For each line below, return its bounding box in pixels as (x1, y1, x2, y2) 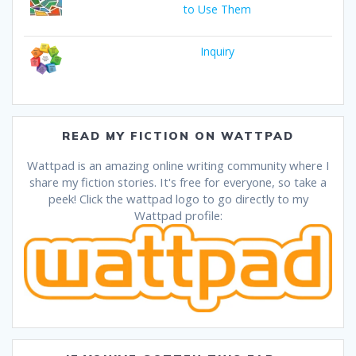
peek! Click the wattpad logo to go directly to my (48, 191, 308, 207)
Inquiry (199, 44, 234, 60)
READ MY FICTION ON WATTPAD (62, 129, 294, 144)
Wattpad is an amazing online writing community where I (26, 157, 330, 174)
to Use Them (183, 2, 251, 17)
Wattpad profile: (133, 207, 222, 224)
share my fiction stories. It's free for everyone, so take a (29, 174, 327, 191)
